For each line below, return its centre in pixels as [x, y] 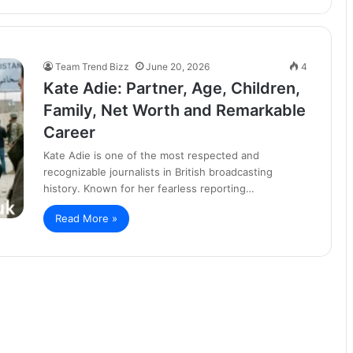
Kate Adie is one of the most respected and [151, 155]
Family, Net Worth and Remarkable [175, 110]
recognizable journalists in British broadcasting [158, 172]
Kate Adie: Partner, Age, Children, [172, 88]
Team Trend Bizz [92, 67]
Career [69, 132]
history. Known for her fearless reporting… [149, 188]
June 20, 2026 [178, 67]
